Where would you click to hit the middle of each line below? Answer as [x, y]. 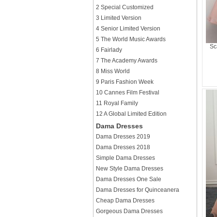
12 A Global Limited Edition [131, 114]
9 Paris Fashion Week [125, 82]
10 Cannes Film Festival [128, 93]
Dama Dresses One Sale [129, 179]
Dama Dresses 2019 [123, 137]
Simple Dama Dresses [125, 158]
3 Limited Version [119, 18]
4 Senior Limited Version [128, 29]
